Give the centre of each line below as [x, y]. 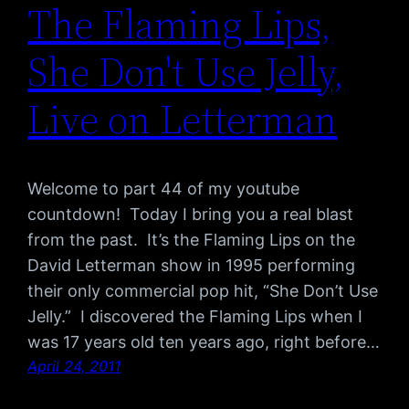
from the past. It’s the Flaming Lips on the [192, 240]
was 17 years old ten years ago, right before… [204, 342]
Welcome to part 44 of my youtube [164, 189]
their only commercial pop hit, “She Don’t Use [203, 291]
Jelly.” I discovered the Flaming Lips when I [195, 317]
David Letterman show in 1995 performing [192, 266]
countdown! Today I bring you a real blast [191, 215]
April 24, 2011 [74, 367]
